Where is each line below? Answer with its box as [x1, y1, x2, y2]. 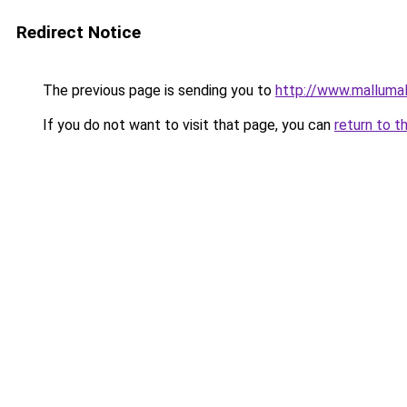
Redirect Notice [16, 22, 141, 43]
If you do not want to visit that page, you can [39, 116, 334, 134]
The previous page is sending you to [39, 82, 275, 99]
